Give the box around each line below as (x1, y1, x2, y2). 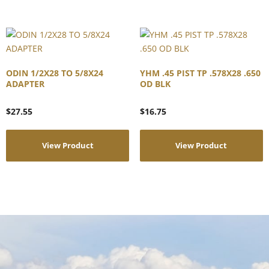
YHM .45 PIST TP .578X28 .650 (139, 67, 261, 79)
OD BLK (139, 77, 171, 89)
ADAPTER (6, 77, 44, 89)
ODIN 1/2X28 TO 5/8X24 (6, 67, 103, 79)
